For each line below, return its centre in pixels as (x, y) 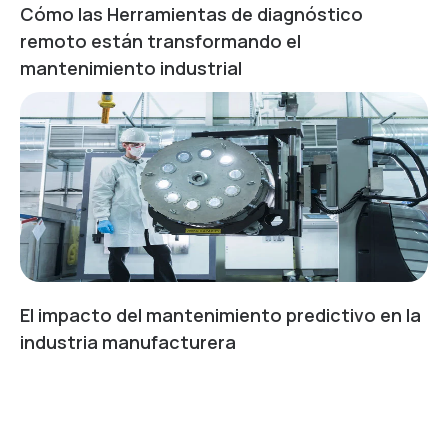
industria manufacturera (128, 341)
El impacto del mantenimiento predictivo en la (220, 314)
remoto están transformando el (160, 40)
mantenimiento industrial (131, 67)
